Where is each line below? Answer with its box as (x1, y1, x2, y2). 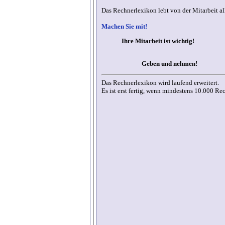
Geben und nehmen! (142, 60, 197, 68)
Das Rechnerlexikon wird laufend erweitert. (101, 78, 219, 86)
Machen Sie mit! (101, 23, 147, 31)
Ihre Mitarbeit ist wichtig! (122, 37, 194, 45)
